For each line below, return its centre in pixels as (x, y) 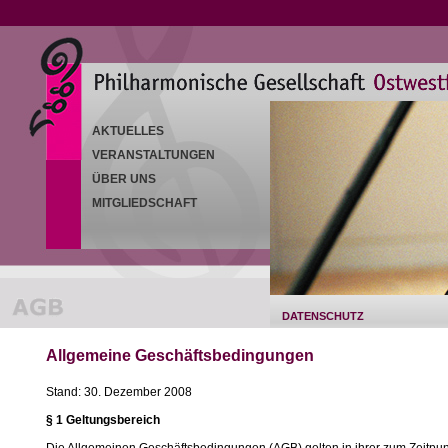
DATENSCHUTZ (323, 316)
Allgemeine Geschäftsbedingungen (180, 355)
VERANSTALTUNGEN (153, 155)
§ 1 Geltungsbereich (103, 420)
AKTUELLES (128, 131)
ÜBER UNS (124, 179)
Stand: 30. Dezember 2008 (119, 392)
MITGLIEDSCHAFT (144, 203)
